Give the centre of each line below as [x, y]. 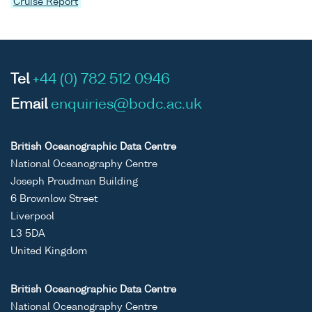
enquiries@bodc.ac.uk [126, 105]
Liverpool [32, 216]
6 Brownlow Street [54, 199]
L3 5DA [28, 234]
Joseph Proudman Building [74, 181]
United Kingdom [49, 251]
